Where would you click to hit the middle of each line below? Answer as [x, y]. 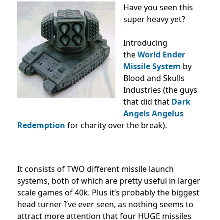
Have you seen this [158, 7]
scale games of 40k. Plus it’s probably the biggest [108, 192]
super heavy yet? [154, 19]
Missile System [152, 66]
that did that [147, 102]
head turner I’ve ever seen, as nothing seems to [105, 204]
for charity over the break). [116, 125]
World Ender [161, 55]
